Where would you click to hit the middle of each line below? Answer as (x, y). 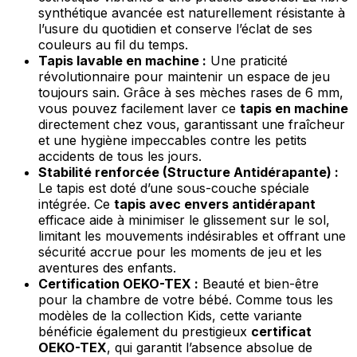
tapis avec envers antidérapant (215, 204)
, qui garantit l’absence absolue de (210, 347)
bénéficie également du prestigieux (145, 331)
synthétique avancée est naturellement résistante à (192, 12)
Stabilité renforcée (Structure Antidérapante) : (188, 172)
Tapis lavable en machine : (122, 60)
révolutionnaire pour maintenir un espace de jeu (184, 76)
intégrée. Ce (76, 204)
